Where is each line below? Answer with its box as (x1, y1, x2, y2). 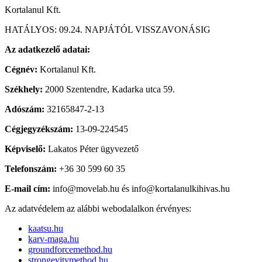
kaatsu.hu (28, 223, 63, 234)
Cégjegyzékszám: (5, 124, 73, 135)
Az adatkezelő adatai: (5, 44, 90, 55)
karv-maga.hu (28, 234, 79, 244)
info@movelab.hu (53, 184, 119, 194)
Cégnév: (5, 64, 37, 75)
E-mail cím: (5, 184, 50, 194)
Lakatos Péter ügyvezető (46, 144, 139, 154)
